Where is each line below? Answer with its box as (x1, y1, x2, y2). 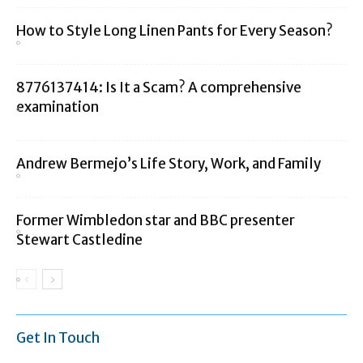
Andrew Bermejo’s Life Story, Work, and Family (16, 155, 321, 173)
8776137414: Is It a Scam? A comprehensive (16, 79, 301, 97)
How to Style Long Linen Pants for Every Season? (16, 22, 333, 41)
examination (16, 98, 99, 117)
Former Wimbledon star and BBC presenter (16, 211, 295, 230)
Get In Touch (16, 329, 100, 348)
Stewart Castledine (16, 231, 143, 250)
